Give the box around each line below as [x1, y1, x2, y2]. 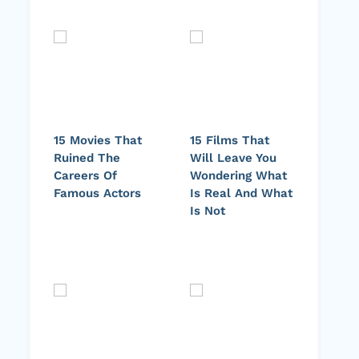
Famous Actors [54, 186, 141, 201]
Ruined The [54, 151, 120, 166]
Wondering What [190, 168, 287, 184]
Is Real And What [190, 186, 292, 201]
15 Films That [190, 133, 269, 148]
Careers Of [54, 168, 117, 184]
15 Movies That [54, 133, 142, 148]
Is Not [190, 204, 225, 219]
